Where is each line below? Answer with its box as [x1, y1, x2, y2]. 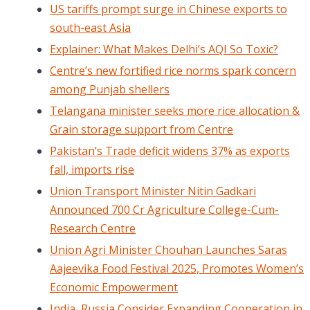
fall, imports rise [50, 162, 134, 178]
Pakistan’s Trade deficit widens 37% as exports [50, 143, 290, 159]
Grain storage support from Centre [50, 122, 233, 138]
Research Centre [50, 221, 136, 237]
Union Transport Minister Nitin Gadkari [50, 183, 256, 199]
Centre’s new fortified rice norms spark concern [50, 63, 296, 79]
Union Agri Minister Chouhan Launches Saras [50, 242, 287, 258]
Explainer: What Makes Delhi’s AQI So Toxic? [50, 42, 278, 57]
